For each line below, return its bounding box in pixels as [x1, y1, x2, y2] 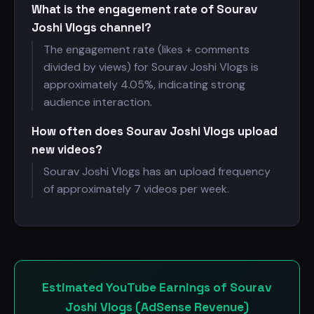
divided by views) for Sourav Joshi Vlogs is [43, 60, 259, 74]
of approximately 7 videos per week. [43, 182, 229, 196]
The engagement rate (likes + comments [43, 42, 250, 57]
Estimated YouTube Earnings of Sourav [42, 280, 272, 295]
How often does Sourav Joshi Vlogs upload [32, 123, 278, 139]
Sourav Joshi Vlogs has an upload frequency [43, 164, 271, 179]
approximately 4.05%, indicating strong [43, 77, 245, 92]
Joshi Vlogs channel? [32, 20, 151, 35]
